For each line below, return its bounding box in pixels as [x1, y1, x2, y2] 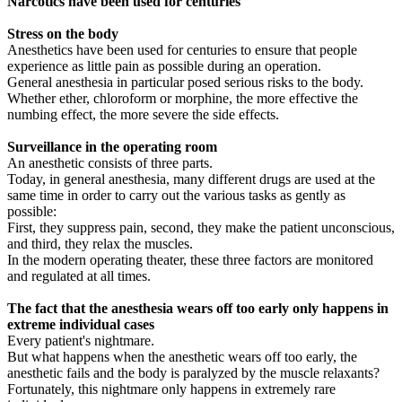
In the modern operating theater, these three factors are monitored [7, 251, 373, 267]
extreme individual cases [7, 316, 154, 332]
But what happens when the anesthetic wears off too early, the [7, 348, 357, 364]
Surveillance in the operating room [7, 138, 217, 154]
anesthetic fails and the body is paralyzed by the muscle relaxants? [7, 364, 380, 380]
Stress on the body [7, 25, 118, 41]
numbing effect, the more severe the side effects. [7, 106, 279, 122]
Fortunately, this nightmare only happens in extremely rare [7, 380, 336, 397]
